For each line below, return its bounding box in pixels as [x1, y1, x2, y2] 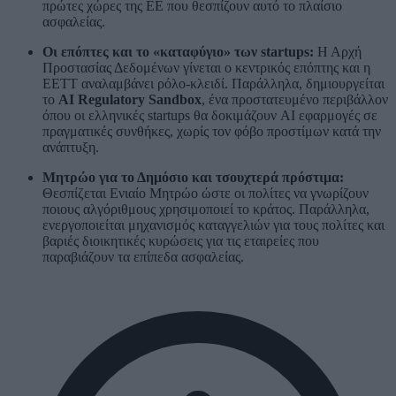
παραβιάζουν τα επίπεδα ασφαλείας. [42, 249, 244, 265]
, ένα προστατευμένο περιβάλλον [202, 92, 388, 108]
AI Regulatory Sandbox [58, 92, 202, 108]
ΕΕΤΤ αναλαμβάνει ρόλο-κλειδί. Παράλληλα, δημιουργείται [42, 76, 385, 92]
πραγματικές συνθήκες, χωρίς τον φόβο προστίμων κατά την [42, 124, 381, 140]
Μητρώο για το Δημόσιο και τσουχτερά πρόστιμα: [42, 170, 344, 186]
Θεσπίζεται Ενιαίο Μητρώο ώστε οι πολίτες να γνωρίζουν [42, 186, 369, 202]
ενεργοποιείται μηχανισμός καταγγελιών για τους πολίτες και [42, 217, 385, 233]
